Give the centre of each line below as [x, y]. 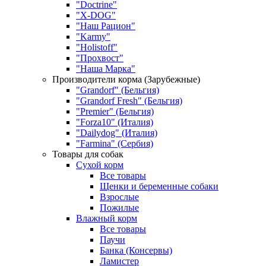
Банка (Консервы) [136, 251]
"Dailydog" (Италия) [117, 133]
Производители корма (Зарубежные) [126, 80]
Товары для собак [88, 154]
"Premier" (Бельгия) [115, 112]
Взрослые [119, 197]
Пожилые [119, 208]
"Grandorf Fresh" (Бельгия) [129, 101]
